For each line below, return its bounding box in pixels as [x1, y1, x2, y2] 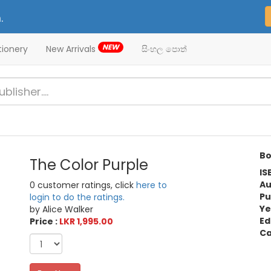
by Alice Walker [30, 203, 94, 216]
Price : [30, 215, 60, 228]
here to [136, 179, 168, 192]
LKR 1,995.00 [59, 215, 114, 228]
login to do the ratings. [30, 191, 125, 204]
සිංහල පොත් [142, 43, 187, 55]
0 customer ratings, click [30, 179, 137, 192]
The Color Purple [30, 155, 149, 175]
